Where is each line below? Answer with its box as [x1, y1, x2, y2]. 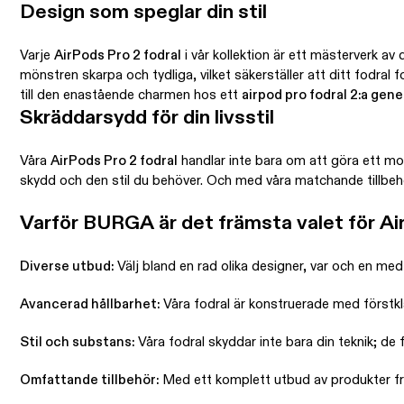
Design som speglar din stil [20, 3, 267, 23]
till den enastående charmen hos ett [20, 88, 242, 103]
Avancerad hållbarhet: [20, 298, 160, 312]
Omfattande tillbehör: [20, 373, 159, 388]
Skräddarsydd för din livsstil [20, 108, 274, 129]
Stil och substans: [20, 335, 134, 350]
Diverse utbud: [20, 260, 114, 274]
